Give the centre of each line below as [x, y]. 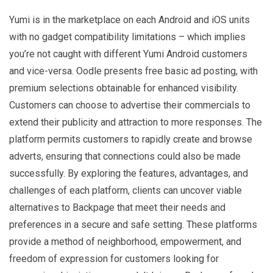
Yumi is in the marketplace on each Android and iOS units [129, 19]
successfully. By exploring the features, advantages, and [129, 173]
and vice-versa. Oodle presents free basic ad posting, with [133, 71]
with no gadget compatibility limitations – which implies [127, 37]
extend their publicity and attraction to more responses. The [136, 122]
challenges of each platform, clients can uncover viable [126, 190]
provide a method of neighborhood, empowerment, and [125, 241]
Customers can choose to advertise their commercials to [130, 105]
